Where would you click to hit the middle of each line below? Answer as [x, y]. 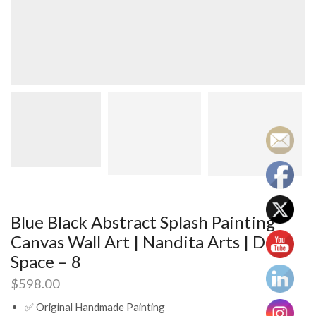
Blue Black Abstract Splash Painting [143, 222]
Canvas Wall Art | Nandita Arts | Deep [152, 242]
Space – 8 [46, 262]
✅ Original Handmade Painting [95, 307]
